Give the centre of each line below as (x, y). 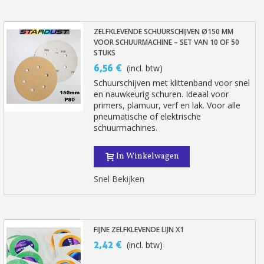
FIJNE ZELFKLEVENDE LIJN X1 (139, 230)
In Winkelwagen (148, 156)
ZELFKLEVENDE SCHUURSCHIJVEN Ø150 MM (164, 32)
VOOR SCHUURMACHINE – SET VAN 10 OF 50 (167, 42)
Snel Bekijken (119, 179)
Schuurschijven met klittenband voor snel (172, 83)
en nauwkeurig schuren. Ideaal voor (161, 94)
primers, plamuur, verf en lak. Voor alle (167, 105)
